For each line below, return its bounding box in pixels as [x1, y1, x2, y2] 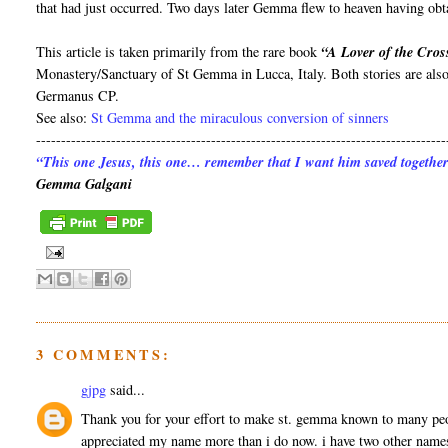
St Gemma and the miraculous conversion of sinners [91, 108, 390, 128]
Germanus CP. [36, 86, 120, 106]
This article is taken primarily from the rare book [36, 42, 322, 62]
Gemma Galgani [36, 174, 133, 195]
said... [106, 380, 146, 400]
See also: [36, 108, 92, 128]
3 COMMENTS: [36, 343, 171, 365]
